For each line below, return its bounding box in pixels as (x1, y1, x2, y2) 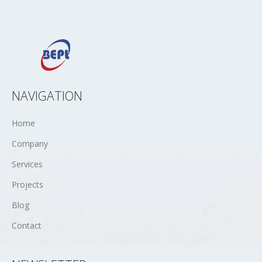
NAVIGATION (12, 87, 82, 105)
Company (12, 138, 48, 150)
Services (12, 158, 43, 170)
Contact (12, 220, 42, 232)
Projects (12, 179, 43, 191)
